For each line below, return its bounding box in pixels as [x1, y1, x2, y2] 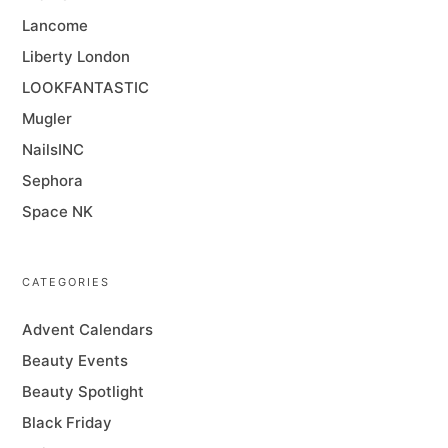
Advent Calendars [22, 320, 154, 340]
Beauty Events [22, 351, 129, 371]
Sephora [22, 171, 84, 191]
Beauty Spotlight [22, 382, 145, 402]
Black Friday [22, 413, 113, 433]
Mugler [22, 109, 73, 129]
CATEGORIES [22, 275, 111, 290]
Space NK [22, 202, 94, 222]
